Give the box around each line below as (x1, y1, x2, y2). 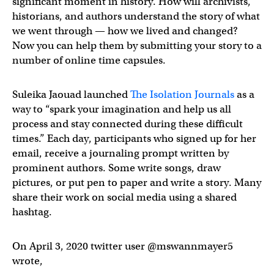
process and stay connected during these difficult (12, 117, 243, 130)
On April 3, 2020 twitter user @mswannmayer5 (12, 240, 233, 253)
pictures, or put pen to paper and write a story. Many (12, 176, 261, 189)
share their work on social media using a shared (12, 191, 237, 204)
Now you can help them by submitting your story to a (12, 39, 262, 52)
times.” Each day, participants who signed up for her (12, 132, 256, 145)
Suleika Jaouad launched (12, 88, 130, 101)
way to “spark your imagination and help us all (12, 103, 231, 116)
